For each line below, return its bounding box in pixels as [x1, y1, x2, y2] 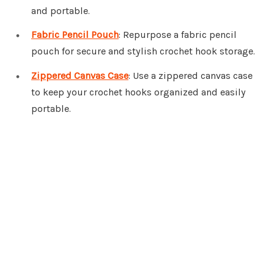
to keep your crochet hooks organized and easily [31, 86, 246, 98]
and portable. [31, 4, 90, 17]
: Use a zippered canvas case [128, 70, 253, 82]
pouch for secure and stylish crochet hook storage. [31, 45, 255, 57]
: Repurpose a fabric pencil [119, 29, 237, 41]
